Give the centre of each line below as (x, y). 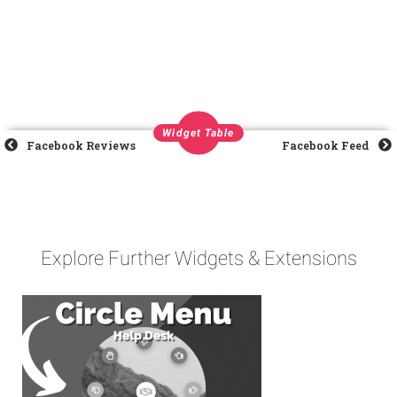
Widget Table (198, 133)
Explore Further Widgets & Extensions (198, 259)
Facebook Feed (326, 146)
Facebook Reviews (81, 146)
